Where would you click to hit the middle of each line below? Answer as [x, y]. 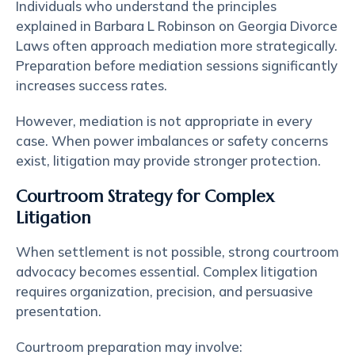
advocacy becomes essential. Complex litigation [167, 271]
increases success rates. [92, 85]
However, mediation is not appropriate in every [164, 121]
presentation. [59, 311]
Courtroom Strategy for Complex [145, 197]
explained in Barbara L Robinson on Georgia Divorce [177, 26]
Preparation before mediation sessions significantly [177, 65]
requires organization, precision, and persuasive [164, 291]
